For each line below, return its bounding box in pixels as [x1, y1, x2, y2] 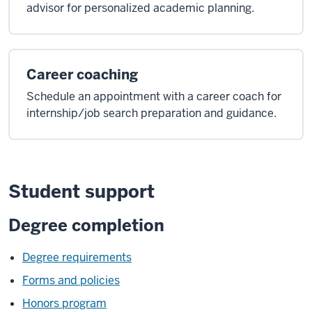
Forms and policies [22, 273, 120, 288]
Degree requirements [22, 250, 132, 265]
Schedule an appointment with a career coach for [26, 89, 281, 104]
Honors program [22, 296, 107, 311]
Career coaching [26, 65, 138, 84]
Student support [8, 180, 155, 203]
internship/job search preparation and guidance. [26, 106, 276, 120]
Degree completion [8, 214, 164, 236]
